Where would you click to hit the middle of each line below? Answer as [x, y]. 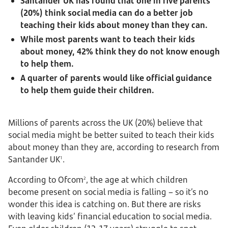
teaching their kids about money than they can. [114, 25]
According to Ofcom [46, 180]
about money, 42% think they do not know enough [120, 51]
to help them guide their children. [87, 90]
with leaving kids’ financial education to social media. [110, 216]
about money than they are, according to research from [114, 147]
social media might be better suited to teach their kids [111, 135]
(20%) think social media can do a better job [107, 13]
